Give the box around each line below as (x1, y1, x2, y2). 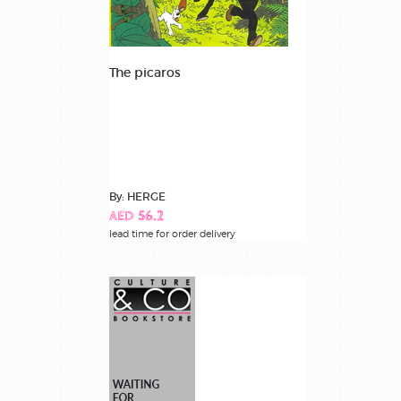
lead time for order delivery (109, 227, 235, 241)
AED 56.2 (109, 209, 164, 226)
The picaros (109, 64, 181, 81)
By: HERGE (109, 190, 166, 204)
